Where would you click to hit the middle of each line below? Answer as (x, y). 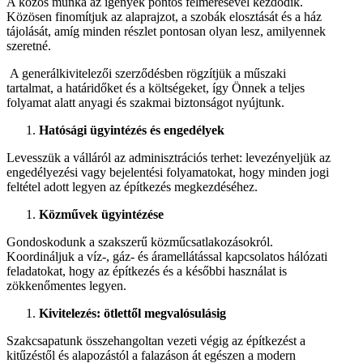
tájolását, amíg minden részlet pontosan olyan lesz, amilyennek (166, 32)
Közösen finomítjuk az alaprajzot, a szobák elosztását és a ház (164, 17)
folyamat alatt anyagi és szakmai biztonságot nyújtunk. (145, 103)
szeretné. (29, 46)
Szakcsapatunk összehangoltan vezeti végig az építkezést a (156, 341)
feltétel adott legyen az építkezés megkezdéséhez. (132, 187)
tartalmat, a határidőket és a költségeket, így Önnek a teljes (156, 88)
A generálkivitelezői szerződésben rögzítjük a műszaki (146, 74)
